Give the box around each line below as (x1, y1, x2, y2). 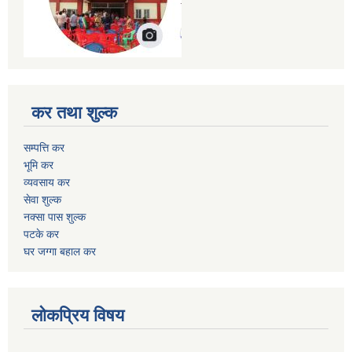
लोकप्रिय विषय (31, 305, 124, 325)
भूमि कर (24, 158, 53, 171)
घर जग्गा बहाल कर (24, 244, 96, 258)
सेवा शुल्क (24, 192, 61, 206)
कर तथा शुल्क (31, 102, 117, 123)
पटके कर (24, 227, 59, 240)
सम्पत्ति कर (24, 141, 64, 154)
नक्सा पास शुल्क (24, 210, 86, 223)
